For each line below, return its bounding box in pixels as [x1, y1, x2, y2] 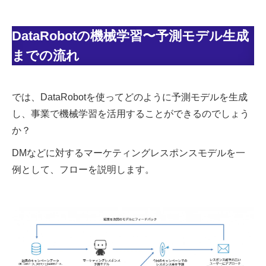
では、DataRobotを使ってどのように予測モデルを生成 [12, 91, 248, 102]
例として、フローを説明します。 [12, 164, 154, 175]
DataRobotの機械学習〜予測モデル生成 [12, 28, 249, 43]
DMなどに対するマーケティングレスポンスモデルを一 [12, 147, 245, 158]
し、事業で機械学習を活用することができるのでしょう [12, 108, 249, 119]
